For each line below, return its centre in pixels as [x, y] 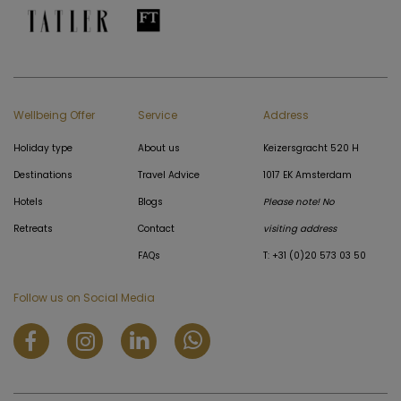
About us [159, 148]
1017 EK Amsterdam [307, 175]
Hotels [28, 202]
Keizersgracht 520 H [311, 148]
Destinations [43, 175]
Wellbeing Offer [54, 115]
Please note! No [299, 202]
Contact [157, 229]
